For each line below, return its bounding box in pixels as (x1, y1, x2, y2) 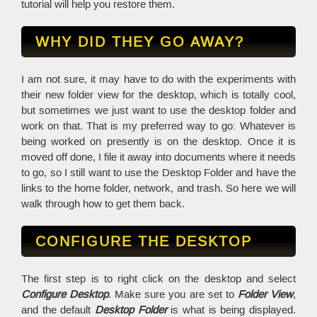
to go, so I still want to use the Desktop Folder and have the (21, 166, 296, 180)
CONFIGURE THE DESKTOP (35, 232, 252, 250)
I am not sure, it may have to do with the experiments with (21, 72, 296, 86)
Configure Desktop (21, 287, 109, 301)
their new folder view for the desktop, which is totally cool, (21, 88, 296, 102)
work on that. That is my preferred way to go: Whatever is (21, 119, 296, 133)
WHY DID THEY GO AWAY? (35, 33, 244, 51)
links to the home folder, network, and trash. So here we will (21, 181, 296, 195)
